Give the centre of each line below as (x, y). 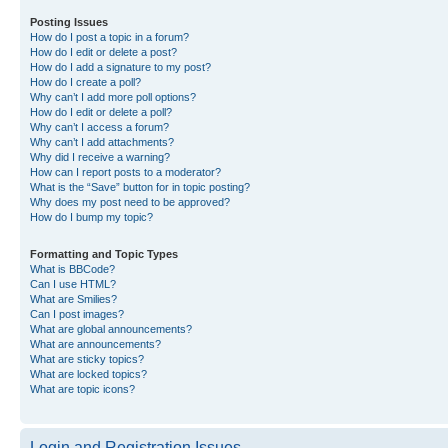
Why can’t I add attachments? (102, 142)
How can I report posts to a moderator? (125, 172)
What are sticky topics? (87, 359)
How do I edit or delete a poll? (101, 112)
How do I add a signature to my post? (120, 67)
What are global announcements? (111, 329)
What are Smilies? (73, 299)
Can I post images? (77, 314)
